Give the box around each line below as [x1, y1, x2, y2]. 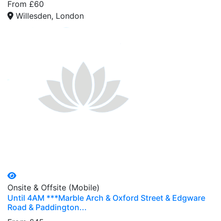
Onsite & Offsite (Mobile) [7, 182, 100, 192]
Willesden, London [16, 10, 84, 21]
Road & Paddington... [7, 202, 87, 212]
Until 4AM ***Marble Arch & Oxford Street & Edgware [7, 192, 205, 203]
